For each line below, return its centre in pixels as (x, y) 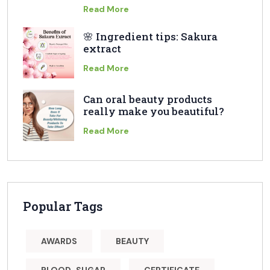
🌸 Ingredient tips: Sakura (150, 37)
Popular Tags (63, 206)
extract (102, 49)
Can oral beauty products (148, 99)
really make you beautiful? (154, 111)
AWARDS (59, 241)
